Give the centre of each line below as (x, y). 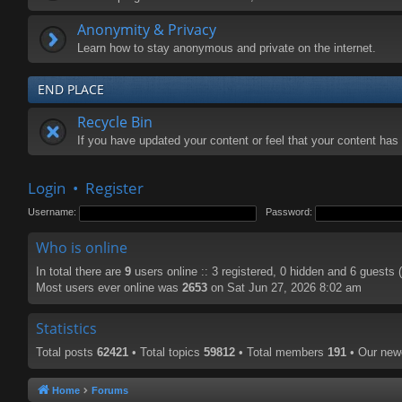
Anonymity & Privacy (147, 30)
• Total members (281, 352)
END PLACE (71, 89)
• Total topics (166, 352)
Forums (110, 390)
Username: (52, 212)
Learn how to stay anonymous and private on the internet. (227, 48)
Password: (289, 212)
